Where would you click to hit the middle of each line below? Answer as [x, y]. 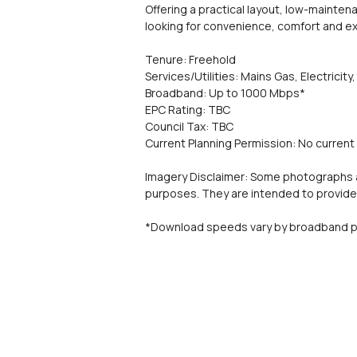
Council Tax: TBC [189, 126]
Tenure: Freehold [190, 59]
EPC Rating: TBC [188, 110]
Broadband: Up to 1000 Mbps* [225, 93]
